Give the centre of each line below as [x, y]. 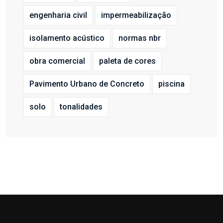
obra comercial [57, 61]
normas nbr [140, 38]
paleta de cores [127, 61]
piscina [171, 84]
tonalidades [81, 107]
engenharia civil [58, 15]
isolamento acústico [67, 38]
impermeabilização [136, 15]
